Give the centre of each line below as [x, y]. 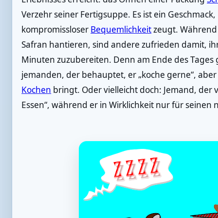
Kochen [36, 90]
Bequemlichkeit [121, 29]
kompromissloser [56, 29]
